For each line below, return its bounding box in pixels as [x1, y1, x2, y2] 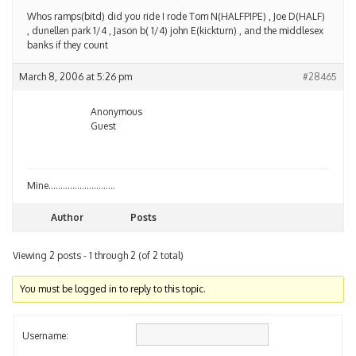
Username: [22, 322, 68, 335]
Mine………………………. [27, 172, 115, 184]
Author [50, 203, 83, 216]
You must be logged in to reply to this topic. [20, 275, 207, 288]
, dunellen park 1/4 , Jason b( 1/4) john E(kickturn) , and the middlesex [27, 17, 323, 29]
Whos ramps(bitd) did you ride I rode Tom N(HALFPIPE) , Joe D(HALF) [27, 2, 325, 15]
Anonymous [91, 98, 142, 110]
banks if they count [27, 31, 108, 44]
